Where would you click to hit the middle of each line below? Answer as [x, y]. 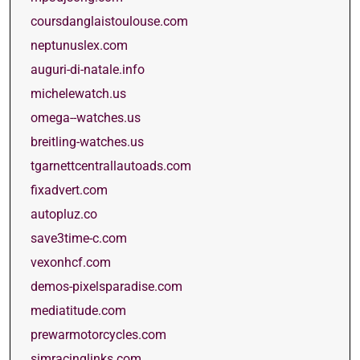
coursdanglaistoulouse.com [109, 21]
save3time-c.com [79, 238]
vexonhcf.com [71, 262]
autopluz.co [64, 214]
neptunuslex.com [79, 45]
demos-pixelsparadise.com [106, 286]
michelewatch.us [78, 94]
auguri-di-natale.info [88, 70]
